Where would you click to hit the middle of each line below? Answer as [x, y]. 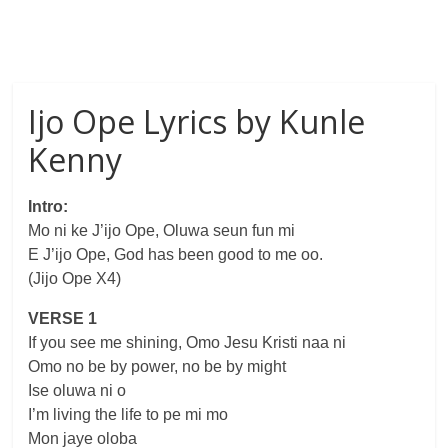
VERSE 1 [63, 318]
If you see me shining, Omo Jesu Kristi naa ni [187, 342]
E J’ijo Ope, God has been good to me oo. [176, 254]
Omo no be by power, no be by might [157, 366]
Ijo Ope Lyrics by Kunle [197, 121]
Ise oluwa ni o [77, 390]
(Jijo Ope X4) [75, 278]
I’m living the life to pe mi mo [128, 414]
